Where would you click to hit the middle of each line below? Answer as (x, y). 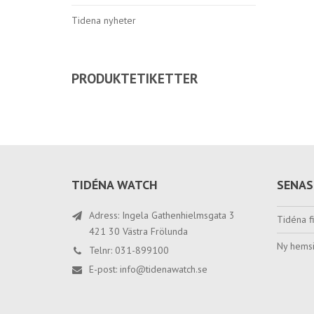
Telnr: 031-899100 (129, 250)
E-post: (104, 269)
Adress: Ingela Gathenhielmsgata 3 (162, 215)
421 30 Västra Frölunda (138, 231)
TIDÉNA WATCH (115, 185)
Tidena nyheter (104, 20)
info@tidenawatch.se (164, 269)
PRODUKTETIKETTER (135, 78)
